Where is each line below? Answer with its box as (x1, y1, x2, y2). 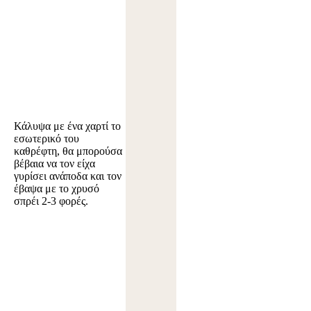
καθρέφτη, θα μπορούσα (14, 145, 122, 158)
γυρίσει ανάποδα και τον (14, 170, 121, 183)
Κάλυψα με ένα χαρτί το (14, 120, 121, 133)
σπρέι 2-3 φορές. (14, 195, 88, 208)
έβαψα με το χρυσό (14, 183, 99, 195)
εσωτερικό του (14, 133, 79, 145)
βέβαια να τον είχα (14, 158, 95, 170)
